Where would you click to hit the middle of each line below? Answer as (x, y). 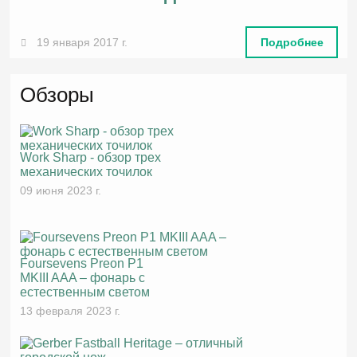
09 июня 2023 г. (61, 191)
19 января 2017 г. (82, 42)
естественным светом (85, 292)
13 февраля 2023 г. (71, 311)
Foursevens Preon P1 (82, 264)
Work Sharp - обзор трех (91, 158)
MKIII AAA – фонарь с (83, 278)
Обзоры (57, 95)
